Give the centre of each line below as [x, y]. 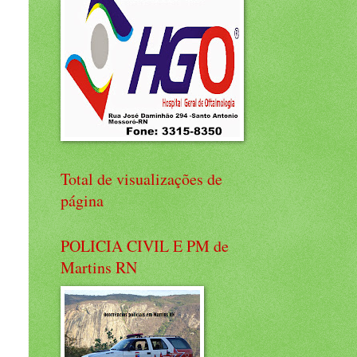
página [82, 200]
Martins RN [99, 267]
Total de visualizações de [141, 179]
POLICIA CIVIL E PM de [145, 246]
